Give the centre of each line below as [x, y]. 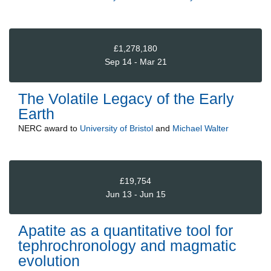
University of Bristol [116, 128]
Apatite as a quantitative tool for [126, 231]
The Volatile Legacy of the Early [126, 98]
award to [61, 128]
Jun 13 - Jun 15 [135, 194]
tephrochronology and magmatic [127, 246]
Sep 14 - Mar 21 [135, 62]
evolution [49, 261]
